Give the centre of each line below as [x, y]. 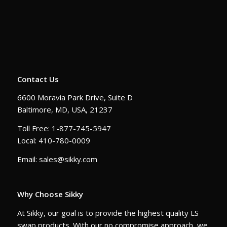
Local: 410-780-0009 [53, 141]
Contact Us [38, 79]
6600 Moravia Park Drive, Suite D [75, 98]
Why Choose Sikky [50, 194]
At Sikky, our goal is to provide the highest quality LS [108, 213]
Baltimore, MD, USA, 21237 [65, 110]
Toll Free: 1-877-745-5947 [64, 128]
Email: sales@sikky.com [57, 159]
